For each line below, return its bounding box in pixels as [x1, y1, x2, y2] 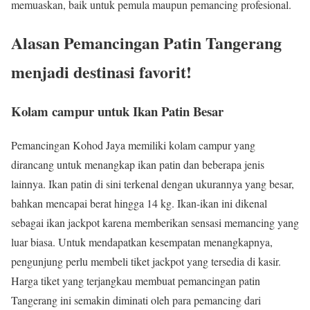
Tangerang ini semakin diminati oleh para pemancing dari [11, 292, 261, 307]
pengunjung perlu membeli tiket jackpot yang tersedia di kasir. [11, 253, 281, 268]
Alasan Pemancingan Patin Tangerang [11, 30, 282, 55]
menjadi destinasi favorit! [11, 60, 192, 84]
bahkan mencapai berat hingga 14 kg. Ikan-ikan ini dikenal [11, 195, 267, 210]
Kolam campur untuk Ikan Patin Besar [11, 101, 224, 120]
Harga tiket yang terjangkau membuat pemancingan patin [11, 273, 260, 288]
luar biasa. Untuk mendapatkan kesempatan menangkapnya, [11, 234, 273, 249]
